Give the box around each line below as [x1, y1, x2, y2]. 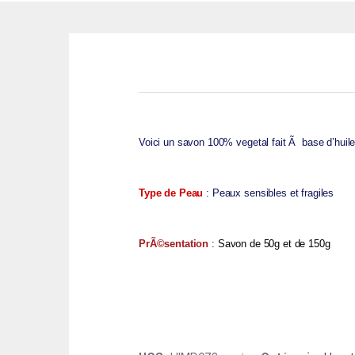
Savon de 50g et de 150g [217, 238, 330, 250]
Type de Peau [139, 187, 204, 200]
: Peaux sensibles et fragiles [203, 187, 334, 200]
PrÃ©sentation [139, 238, 212, 250]
